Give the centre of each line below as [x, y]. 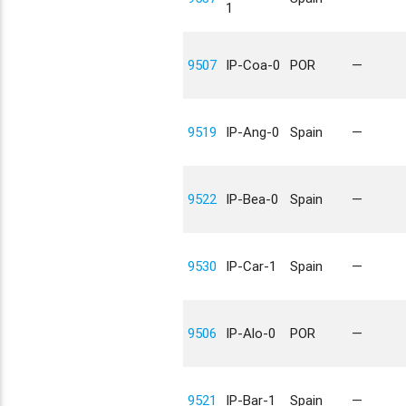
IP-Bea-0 [251, 199]
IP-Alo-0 [250, 333]
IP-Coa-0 [252, 65]
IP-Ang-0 [252, 132]
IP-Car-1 [251, 266]
